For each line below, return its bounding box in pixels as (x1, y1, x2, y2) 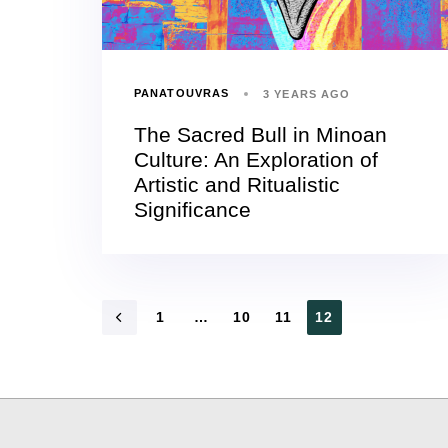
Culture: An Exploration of (134, 147, 378, 171)
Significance (134, 197, 251, 221)
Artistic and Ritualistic (134, 172, 340, 196)
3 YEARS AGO (263, 87, 351, 100)
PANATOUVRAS (134, 87, 230, 100)
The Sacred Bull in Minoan (134, 122, 387, 146)
